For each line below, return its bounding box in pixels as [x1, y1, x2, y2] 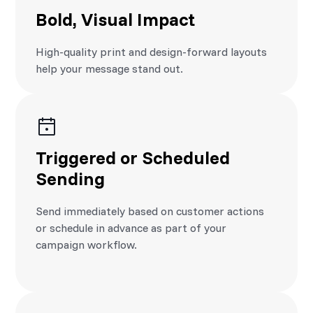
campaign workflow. [36, 237, 138, 252]
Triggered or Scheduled [36, 145, 231, 168]
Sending [36, 166, 105, 189]
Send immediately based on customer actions [36, 203, 265, 218]
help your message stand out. [36, 61, 184, 75]
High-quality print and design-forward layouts [36, 44, 268, 59]
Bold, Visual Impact [36, 7, 196, 30]
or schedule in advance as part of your [36, 220, 227, 235]
